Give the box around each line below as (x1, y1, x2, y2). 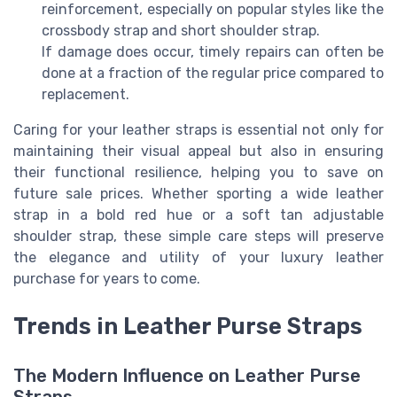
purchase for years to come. (13, 269, 200, 287)
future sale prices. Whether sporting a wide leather (13, 184, 384, 202)
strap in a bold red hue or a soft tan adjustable (13, 206, 384, 223)
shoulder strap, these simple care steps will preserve (13, 227, 384, 245)
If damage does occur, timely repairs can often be (42, 43, 384, 60)
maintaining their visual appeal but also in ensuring (13, 142, 384, 160)
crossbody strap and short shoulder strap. (42, 21, 320, 39)
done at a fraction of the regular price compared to (42, 64, 384, 82)
